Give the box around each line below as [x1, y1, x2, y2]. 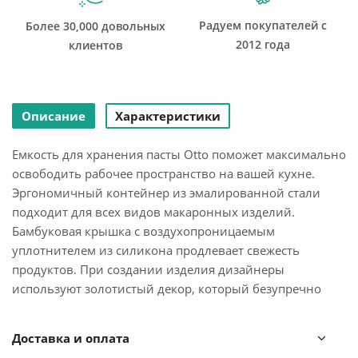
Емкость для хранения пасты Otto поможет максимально [12, 146, 346, 162]
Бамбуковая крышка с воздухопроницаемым [12, 223, 275, 239]
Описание [22, 108, 86, 124]
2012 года [235, 37, 290, 52]
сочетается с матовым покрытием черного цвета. [12, 300, 300, 316]
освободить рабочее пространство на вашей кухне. [12, 165, 315, 181]
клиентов [69, 38, 122, 53]
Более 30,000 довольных [26, 18, 165, 34]
